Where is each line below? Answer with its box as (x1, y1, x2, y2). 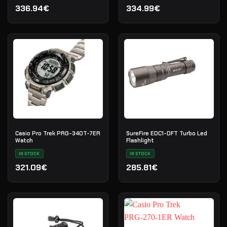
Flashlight (126, 137, 154, 144)
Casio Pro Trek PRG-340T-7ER (15, 130, 100, 137)
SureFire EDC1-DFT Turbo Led (126, 130, 207, 137)
